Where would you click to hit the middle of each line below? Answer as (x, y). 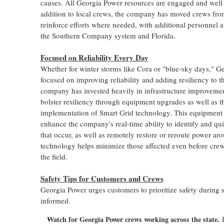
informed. (55, 200)
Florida (162, 35)
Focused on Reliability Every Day (94, 57)
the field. (54, 156)
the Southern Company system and (96, 35)
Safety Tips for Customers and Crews (102, 178)
